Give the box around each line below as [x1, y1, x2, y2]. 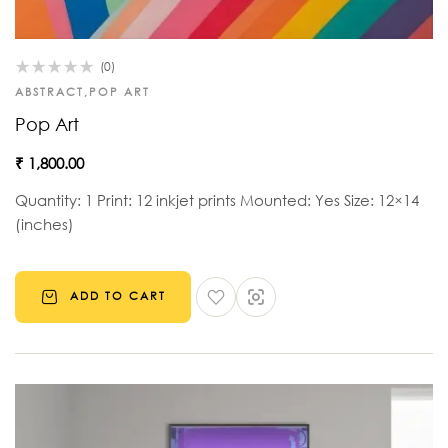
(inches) [15, 213, 74, 234]
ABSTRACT [15, 83, 84, 100]
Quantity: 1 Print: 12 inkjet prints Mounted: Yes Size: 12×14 [15, 189, 419, 210]
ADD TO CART [70, 288, 166, 305]
